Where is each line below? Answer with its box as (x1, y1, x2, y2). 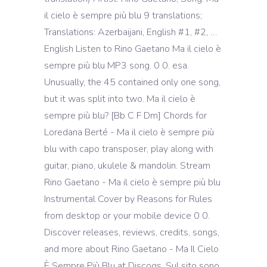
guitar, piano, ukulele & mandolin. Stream (44, 159, 210, 172)
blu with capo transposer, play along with (44, 142, 213, 156)
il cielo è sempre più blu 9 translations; (44, 9, 202, 22)
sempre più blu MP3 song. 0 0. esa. (44, 59, 189, 72)
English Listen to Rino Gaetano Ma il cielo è (44, 42, 221, 55)
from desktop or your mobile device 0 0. (44, 209, 210, 222)
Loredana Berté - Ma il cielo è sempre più (44, 126, 214, 139)
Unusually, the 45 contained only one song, (44, 76, 221, 89)
